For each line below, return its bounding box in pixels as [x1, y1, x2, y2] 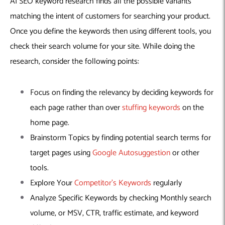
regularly [151, 176, 182, 190]
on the [180, 101, 204, 115]
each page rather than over [30, 101, 122, 115]
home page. [30, 116, 69, 130]
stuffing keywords [122, 101, 180, 115]
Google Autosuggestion [92, 146, 170, 160]
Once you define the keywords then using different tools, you [10, 25, 211, 39]
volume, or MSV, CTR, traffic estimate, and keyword [30, 206, 198, 220]
